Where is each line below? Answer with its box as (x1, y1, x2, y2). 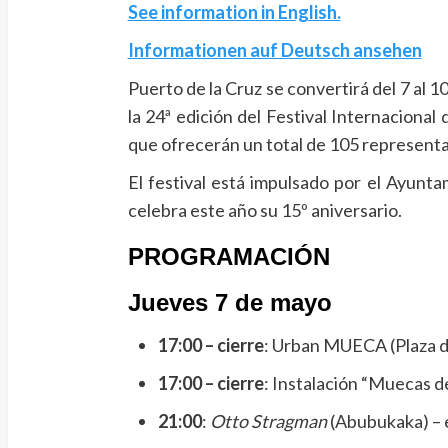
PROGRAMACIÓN (127, 242, 330, 270)
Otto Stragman (209, 409, 327, 432)
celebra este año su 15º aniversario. (127, 198, 402, 221)
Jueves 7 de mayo (127, 288, 332, 316)
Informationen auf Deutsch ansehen (127, 38, 422, 61)
